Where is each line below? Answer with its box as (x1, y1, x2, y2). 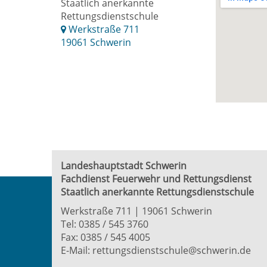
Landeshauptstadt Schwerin (61, 159, 187, 172)
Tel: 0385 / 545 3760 (61, 218, 148, 231)
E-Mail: (61, 244, 92, 257)
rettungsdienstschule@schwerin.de (92, 244, 251, 257)
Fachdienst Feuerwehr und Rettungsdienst (61, 172, 252, 185)
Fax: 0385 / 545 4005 (61, 231, 150, 244)
